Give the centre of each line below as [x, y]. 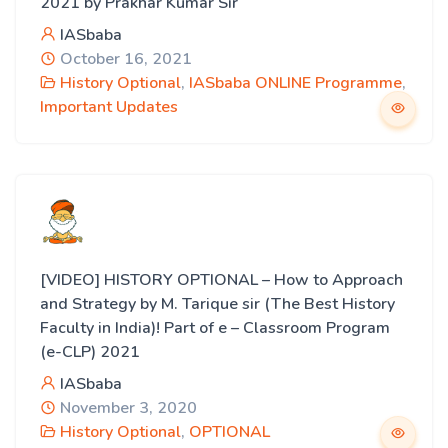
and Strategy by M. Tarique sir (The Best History [217, 304]
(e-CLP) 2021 [90, 352]
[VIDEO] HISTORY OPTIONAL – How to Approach [221, 280]
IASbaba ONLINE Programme [295, 83]
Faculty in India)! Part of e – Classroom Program [215, 328]
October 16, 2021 [124, 59]
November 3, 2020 [126, 408]
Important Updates [109, 107]
